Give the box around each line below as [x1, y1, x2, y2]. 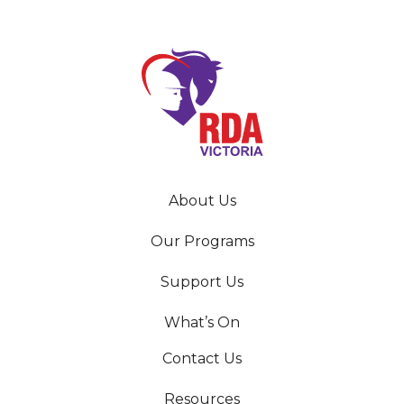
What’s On [164, 314, 240, 332]
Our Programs [150, 233, 254, 251]
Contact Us [162, 350, 242, 368]
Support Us [161, 273, 243, 291]
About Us [168, 192, 236, 210]
